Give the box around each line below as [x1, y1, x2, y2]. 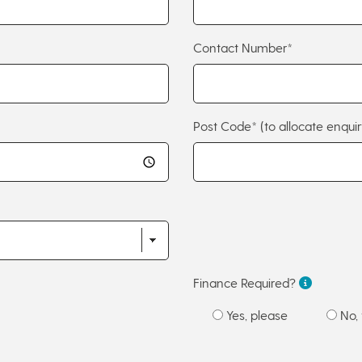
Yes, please [223, 307, 288, 323]
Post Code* [193, 118, 260, 134]
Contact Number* [193, 39, 293, 55]
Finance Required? [193, 275, 299, 291]
